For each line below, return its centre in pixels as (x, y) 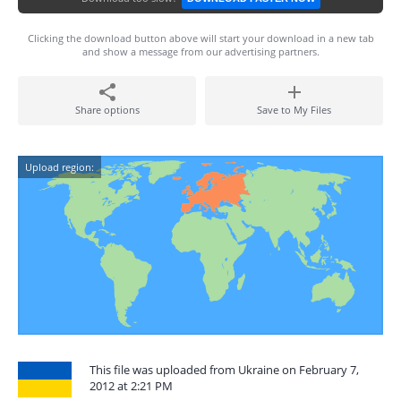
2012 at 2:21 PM (131, 386)
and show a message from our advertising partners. (200, 51)
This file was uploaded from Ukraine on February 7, (224, 370)
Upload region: (60, 167)
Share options (107, 110)
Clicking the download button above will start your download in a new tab (200, 38)
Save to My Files (294, 110)
